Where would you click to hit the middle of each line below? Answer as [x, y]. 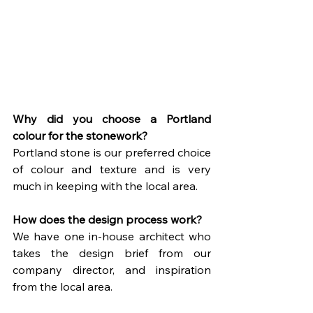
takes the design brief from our [112, 253]
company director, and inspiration [112, 270]
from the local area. [63, 287]
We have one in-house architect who [112, 236]
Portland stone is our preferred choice [112, 153]
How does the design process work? [107, 220]
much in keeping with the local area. [105, 186]
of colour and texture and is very [112, 169]
